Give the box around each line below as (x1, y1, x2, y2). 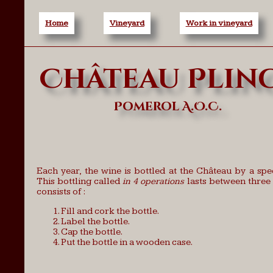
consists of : (37, 186, 85, 197)
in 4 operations (122, 176, 185, 186)
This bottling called (37, 176, 123, 186)
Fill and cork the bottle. (61, 206, 159, 216)
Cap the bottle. (61, 227, 122, 237)
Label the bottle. (61, 216, 130, 227)
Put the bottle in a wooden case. (61, 237, 193, 247)
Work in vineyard (185, 18, 252, 28)
